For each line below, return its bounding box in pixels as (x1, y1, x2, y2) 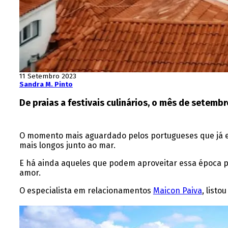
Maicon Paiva (153, 186, 202, 196)
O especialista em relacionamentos (19, 186, 153, 196)
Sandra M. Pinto (19, 80, 73, 89)
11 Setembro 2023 (19, 72, 76, 81)
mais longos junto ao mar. (19, 140, 116, 151)
